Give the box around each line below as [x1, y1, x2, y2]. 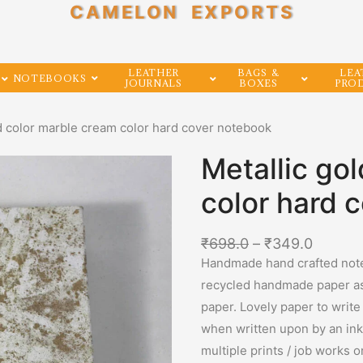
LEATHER [128, 66, 180, 79]
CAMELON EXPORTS [69, 2, 295, 23]
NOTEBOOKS [12, 71, 87, 84]
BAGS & [237, 66, 280, 79]
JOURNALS [125, 77, 182, 89]
